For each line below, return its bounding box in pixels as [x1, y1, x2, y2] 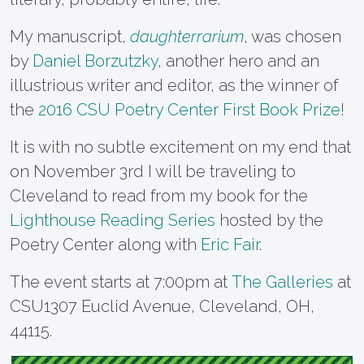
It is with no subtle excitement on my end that [10, 137, 351, 158]
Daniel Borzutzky [32, 51, 158, 71]
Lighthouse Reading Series [10, 210, 215, 231]
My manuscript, [10, 27, 130, 47]
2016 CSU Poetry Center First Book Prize [38, 100, 340, 120]
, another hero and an [158, 51, 319, 71]
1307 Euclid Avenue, [44, 297, 199, 317]
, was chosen [244, 27, 341, 47]
